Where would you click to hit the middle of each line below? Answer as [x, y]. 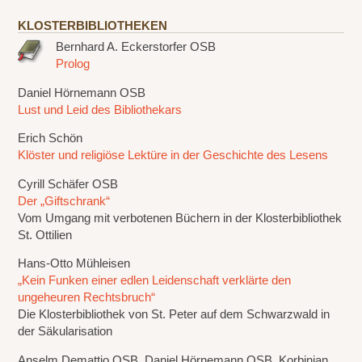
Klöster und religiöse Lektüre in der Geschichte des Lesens [173, 156]
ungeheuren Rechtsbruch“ [87, 298]
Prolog [73, 63]
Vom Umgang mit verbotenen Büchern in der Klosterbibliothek [180, 218]
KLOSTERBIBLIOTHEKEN [93, 26]
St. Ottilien [45, 235]
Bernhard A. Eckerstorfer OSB [136, 46]
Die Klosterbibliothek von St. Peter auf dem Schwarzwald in [174, 315]
